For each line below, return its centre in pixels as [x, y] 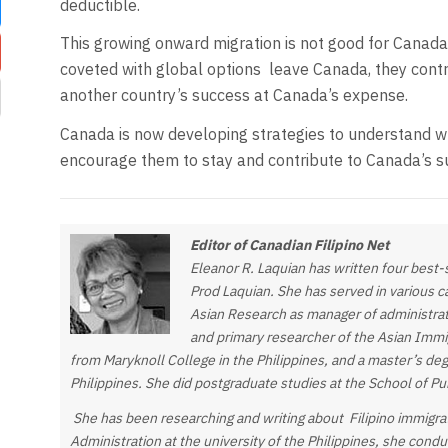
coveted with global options [160, 69]
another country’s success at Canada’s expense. [235, 95]
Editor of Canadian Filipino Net [289, 244]
